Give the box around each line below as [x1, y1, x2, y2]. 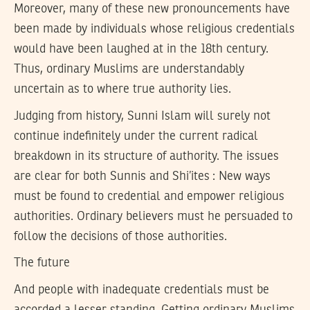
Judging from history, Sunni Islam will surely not [14, 109, 271, 122]
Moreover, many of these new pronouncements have [14, 3, 290, 15]
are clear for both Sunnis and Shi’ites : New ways [14, 170, 271, 183]
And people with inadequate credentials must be [14, 283, 269, 296]
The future [14, 257, 70, 270]
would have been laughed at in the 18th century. [14, 43, 268, 55]
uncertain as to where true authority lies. [14, 83, 231, 95]
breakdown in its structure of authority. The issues [14, 149, 279, 163]
